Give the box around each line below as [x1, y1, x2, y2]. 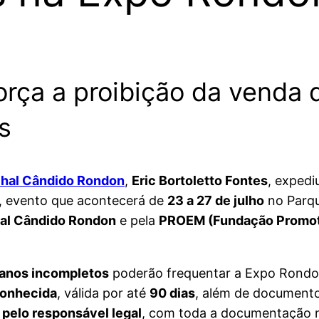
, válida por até [57, 286, 150, 301]
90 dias [150, 286, 195, 301]
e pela [116, 213, 159, 229]
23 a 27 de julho [167, 193, 264, 209]
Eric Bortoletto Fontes [132, 173, 268, 189]
